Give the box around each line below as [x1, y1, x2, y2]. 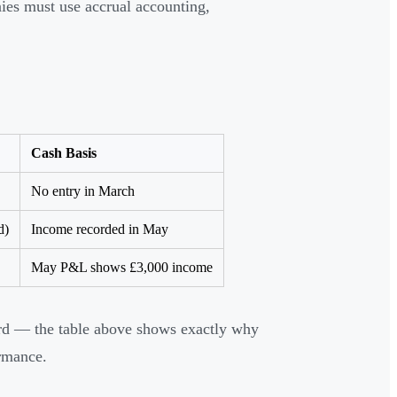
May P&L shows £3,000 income [31, 260, 213, 276]
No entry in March [31, 183, 135, 199]
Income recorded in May [31, 222, 168, 237]
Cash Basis [31, 145, 97, 161]
